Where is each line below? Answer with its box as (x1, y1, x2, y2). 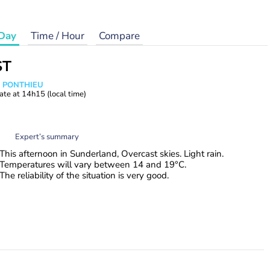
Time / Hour (31, 29, 84, 43)
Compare (99, 29, 140, 43)
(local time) (47, 89, 86, 99)
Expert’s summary (15, 131, 79, 142)
